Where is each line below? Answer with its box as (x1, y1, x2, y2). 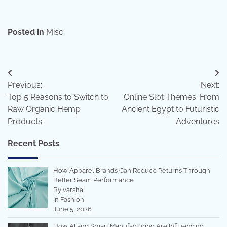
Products (8, 116, 42, 126)
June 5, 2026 (53, 205, 92, 213)
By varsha (53, 185, 83, 194)
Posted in (8, 27, 46, 37)
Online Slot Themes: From (124, 92, 219, 102)
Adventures (176, 116, 219, 126)
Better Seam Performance (53, 176, 134, 184)
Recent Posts (8, 138, 59, 148)
